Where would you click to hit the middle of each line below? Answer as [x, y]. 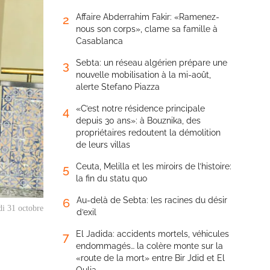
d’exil [86, 212]
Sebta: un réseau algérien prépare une [152, 63]
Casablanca [99, 41]
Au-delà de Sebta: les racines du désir [152, 200]
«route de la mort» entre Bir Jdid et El [150, 258]
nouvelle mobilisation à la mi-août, [143, 75]
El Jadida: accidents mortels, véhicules [152, 234]
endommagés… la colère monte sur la [149, 246]
